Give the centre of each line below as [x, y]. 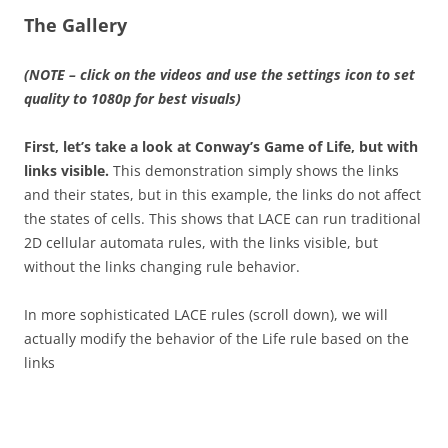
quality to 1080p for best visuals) [132, 98]
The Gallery [75, 25]
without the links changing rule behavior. [162, 266]
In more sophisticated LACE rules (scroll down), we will [206, 314]
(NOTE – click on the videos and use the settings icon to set [219, 74]
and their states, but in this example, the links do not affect [222, 194]
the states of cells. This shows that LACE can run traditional [222, 218]
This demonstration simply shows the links [254, 170]
